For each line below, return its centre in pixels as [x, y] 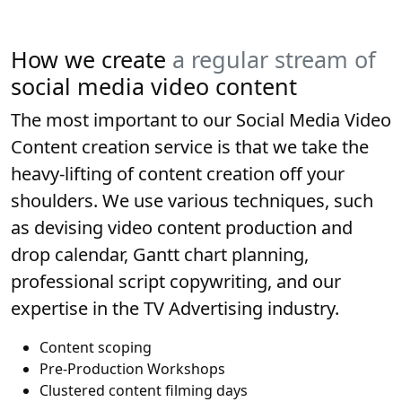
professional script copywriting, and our [176, 281]
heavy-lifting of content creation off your [178, 174]
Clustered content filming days [144, 390]
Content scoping [96, 347]
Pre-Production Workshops [132, 369]
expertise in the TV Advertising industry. [175, 308]
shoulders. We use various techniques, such [192, 201]
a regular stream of [274, 59]
